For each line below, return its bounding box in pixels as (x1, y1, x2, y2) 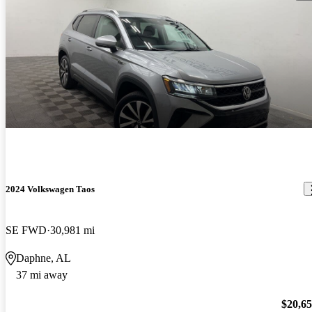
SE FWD (6, 224, 47, 237)
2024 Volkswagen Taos (6, 183, 95, 194)
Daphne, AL (16, 252, 71, 265)
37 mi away (16, 269, 68, 281)
